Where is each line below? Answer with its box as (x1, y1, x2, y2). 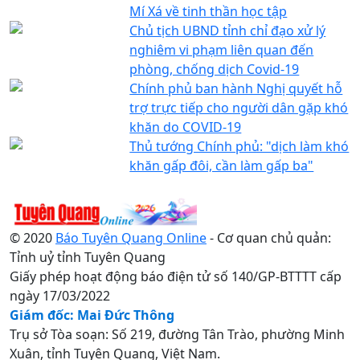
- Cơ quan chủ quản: (207, 228, 331, 247)
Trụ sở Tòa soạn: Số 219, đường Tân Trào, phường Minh (10, 325, 345, 343)
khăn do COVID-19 (129, 117, 242, 136)
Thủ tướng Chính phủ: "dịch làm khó (129, 137, 350, 155)
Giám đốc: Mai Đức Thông (10, 305, 174, 324)
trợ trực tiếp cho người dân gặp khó (129, 98, 349, 117)
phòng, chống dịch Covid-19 (129, 59, 300, 78)
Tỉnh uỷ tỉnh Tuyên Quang (10, 247, 166, 266)
